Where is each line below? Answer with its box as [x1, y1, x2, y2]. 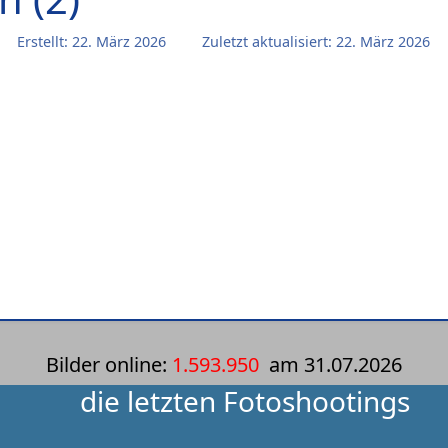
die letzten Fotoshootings [73, 382, 410, 420]
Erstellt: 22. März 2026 [17, 32, 166, 51]
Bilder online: [46, 351, 167, 378]
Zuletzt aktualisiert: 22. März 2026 [202, 32, 430, 51]
